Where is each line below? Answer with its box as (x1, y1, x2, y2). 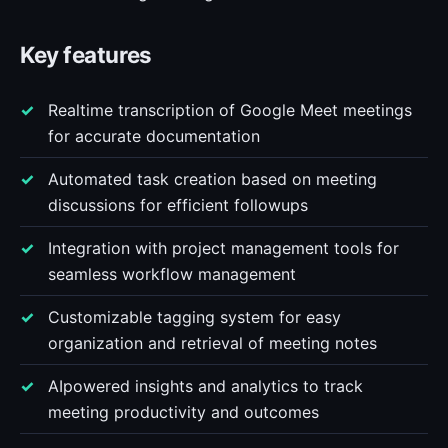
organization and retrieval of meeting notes (48, 333, 377, 353)
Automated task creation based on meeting (48, 169, 377, 189)
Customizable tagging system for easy (48, 307, 341, 327)
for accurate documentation (48, 126, 260, 146)
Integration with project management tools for (48, 238, 399, 258)
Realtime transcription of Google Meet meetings (48, 100, 412, 120)
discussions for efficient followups (48, 195, 308, 215)
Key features (20, 41, 152, 68)
